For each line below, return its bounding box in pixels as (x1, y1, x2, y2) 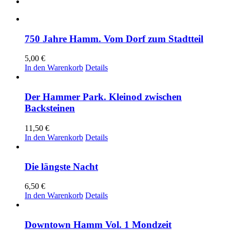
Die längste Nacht (25, 161, 98, 172)
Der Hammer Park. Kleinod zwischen (25, 91, 182, 103)
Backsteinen (25, 103, 75, 114)
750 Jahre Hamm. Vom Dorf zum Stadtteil (25, 33, 203, 44)
